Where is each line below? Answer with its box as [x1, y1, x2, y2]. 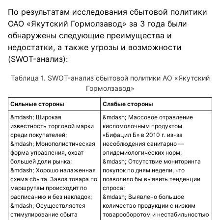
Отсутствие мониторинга [128, 158, 201, 165]
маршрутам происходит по [10, 184, 87, 192]
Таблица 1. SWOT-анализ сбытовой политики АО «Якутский [10, 74, 210, 82]
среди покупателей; [10, 131, 67, 138]
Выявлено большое [128, 193, 184, 200]
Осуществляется [36, 202, 85, 209]
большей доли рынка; [10, 158, 72, 165]
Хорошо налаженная [36, 166, 96, 174]
